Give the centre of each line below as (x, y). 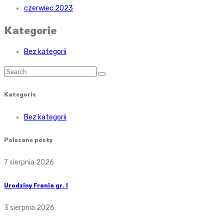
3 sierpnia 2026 (29, 208)
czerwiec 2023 (48, 8)
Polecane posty (28, 140)
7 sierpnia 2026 (29, 162)
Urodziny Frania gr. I (36, 185)
